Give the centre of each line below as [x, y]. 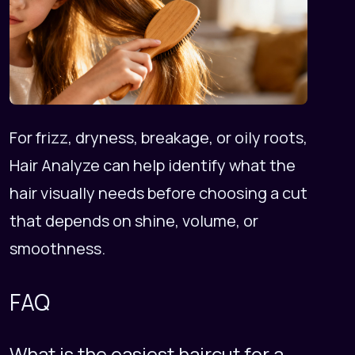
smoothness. [57, 248]
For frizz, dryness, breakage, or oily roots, [158, 137]
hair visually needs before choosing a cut [158, 193]
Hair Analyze [55, 165]
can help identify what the [198, 165]
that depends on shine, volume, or [134, 220]
